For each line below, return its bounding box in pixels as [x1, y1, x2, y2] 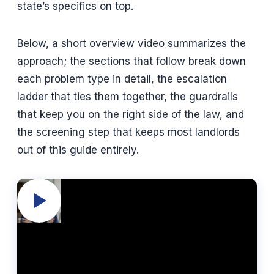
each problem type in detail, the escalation [17, 72, 227, 85]
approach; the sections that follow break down [17, 54, 246, 67]
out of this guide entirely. [17, 143, 139, 156]
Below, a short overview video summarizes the [17, 37, 246, 50]
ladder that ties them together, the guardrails [17, 90, 238, 103]
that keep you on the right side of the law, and [17, 108, 244, 120]
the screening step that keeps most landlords [17, 125, 240, 138]
